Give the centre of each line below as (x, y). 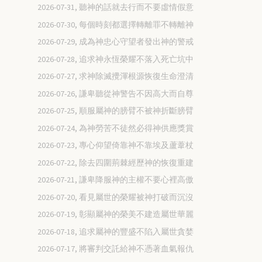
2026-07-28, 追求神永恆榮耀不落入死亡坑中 (116, 59)
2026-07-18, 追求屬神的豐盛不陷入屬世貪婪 (116, 231)
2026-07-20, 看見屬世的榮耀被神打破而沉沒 (116, 197)
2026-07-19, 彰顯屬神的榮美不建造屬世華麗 (116, 214)
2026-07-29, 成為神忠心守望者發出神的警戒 (116, 42)
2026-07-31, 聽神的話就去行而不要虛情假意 (116, 7)
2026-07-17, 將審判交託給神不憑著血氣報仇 (116, 249)
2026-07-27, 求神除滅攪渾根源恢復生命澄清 (116, 76)
